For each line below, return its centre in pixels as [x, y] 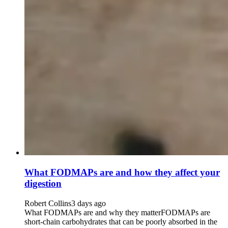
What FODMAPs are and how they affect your [122, 173]
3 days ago [89, 203]
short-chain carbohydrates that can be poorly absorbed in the [121, 221]
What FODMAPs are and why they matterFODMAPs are [117, 212]
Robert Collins [48, 203]
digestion [43, 184]
